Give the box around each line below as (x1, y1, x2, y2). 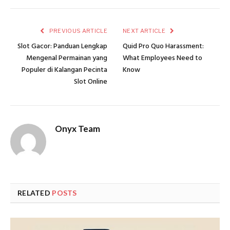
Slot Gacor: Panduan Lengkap (17, 40, 107, 52)
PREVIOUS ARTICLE (48, 27, 107, 34)
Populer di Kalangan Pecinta (22, 64, 107, 76)
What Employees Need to (123, 52, 202, 64)
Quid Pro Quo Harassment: (123, 40, 204, 52)
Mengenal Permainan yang (26, 52, 107, 64)
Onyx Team (55, 123, 100, 134)
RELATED (17, 188, 52, 197)
